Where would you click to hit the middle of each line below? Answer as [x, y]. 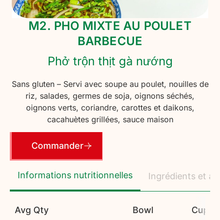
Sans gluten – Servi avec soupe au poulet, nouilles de [110, 84]
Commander [57, 146]
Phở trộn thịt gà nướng [110, 61]
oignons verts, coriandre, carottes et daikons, [110, 108]
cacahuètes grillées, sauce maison [110, 119]
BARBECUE [110, 41]
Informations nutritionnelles [75, 175]
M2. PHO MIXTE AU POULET [110, 26]
